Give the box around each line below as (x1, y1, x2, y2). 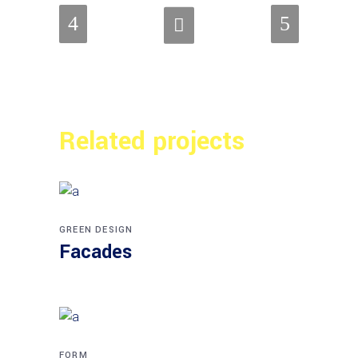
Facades (59, 239, 132, 265)
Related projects (59, 123, 245, 161)
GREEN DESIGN (59, 224, 133, 236)
